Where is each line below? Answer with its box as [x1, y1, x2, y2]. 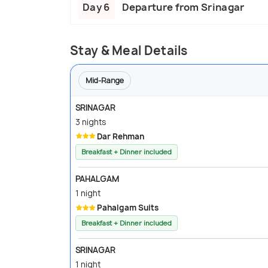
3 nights [75, 116, 106, 127]
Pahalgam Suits [97, 202, 159, 213]
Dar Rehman [97, 130, 144, 142]
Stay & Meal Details [70, 42, 188, 59]
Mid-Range [86, 75, 124, 86]
